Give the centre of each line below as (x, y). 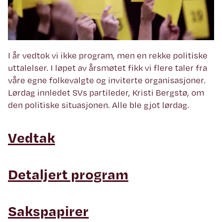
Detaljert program (68, 174)
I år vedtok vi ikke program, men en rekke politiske (108, 55)
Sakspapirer (48, 211)
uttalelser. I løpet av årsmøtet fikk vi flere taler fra (108, 68)
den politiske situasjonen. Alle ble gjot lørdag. (99, 105)
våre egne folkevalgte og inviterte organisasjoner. (107, 80)
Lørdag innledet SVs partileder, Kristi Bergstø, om (106, 93)
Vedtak (31, 138)
